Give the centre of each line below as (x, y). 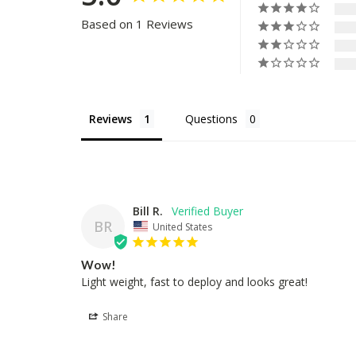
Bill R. (148, 211)
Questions (211, 119)
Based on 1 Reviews (137, 24)
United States (182, 226)
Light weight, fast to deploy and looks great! (194, 281)
